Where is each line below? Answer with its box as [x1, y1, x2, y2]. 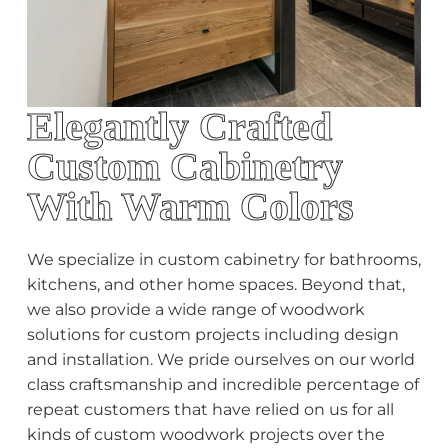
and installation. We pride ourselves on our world [26, 350, 415, 369]
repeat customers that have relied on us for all [26, 400, 394, 419]
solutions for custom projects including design [26, 325, 399, 344]
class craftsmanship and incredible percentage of [26, 375, 419, 394]
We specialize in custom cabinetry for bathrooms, [26, 250, 421, 269]
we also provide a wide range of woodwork [26, 300, 365, 319]
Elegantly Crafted [26, 104, 332, 149]
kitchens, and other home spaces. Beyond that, [26, 275, 405, 294]
